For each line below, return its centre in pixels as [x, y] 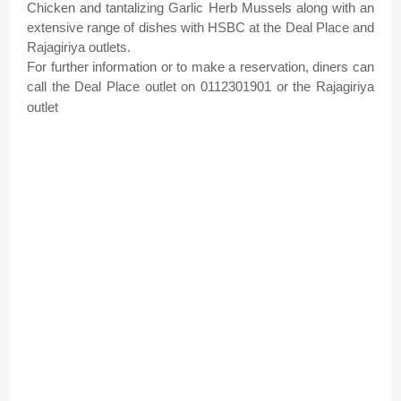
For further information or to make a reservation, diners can [200, 67]
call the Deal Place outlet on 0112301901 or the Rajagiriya [200, 87]
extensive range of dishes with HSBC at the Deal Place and [200, 28]
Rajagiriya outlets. [81, 47]
